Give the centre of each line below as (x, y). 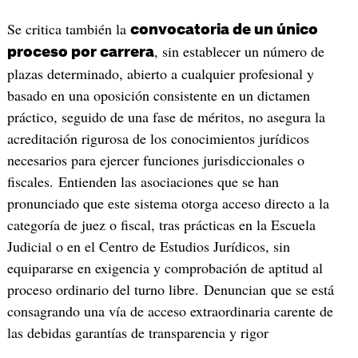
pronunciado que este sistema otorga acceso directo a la (168, 203)
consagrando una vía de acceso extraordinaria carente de (170, 311)
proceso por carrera (80, 52)
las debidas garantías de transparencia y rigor (137, 333)
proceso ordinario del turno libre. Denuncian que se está (170, 290)
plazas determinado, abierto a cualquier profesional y (160, 74)
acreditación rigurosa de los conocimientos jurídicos (158, 139)
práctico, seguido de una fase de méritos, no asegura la (166, 117)
